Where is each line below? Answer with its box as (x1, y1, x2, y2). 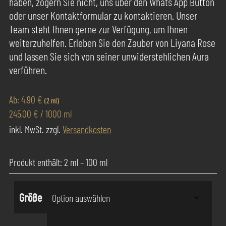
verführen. (9, 63, 47, 76)
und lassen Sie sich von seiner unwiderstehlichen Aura (9, 49, 209, 63)
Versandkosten (62, 123, 111, 135)
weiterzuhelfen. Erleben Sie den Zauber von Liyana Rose (9, 35, 215, 49)
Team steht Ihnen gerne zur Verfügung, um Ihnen (9, 22, 188, 35)
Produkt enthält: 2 (9, 155, 70, 168)
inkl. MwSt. (9, 123, 44, 135)
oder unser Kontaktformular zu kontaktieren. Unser (9, 8, 197, 22)
